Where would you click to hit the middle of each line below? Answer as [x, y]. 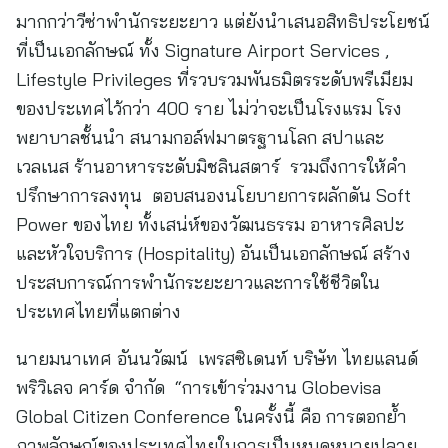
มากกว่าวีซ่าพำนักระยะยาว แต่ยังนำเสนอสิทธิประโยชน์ [223, 21]
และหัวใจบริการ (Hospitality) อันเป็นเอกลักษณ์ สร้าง [213, 253]
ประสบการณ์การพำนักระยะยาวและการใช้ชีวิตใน [198, 282]
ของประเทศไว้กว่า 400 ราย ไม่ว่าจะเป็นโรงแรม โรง [209, 108]
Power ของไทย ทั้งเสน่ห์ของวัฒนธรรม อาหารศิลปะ [210, 224]
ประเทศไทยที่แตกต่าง [98, 311]
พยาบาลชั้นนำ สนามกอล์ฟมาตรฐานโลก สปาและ [200, 137]
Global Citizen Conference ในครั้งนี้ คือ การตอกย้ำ [211, 416]
